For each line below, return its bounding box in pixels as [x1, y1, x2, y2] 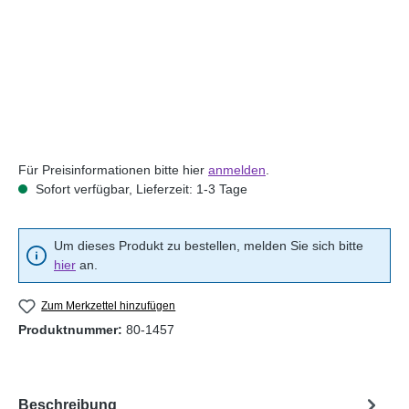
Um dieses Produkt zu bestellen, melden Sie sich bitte [54, 237, 363, 253]
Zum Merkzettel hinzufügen [41, 299, 176, 312]
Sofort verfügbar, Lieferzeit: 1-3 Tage [32, 181, 247, 196]
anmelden [208, 162, 266, 177]
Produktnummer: [18, 322, 126, 338]
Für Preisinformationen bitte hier [18, 162, 208, 177]
